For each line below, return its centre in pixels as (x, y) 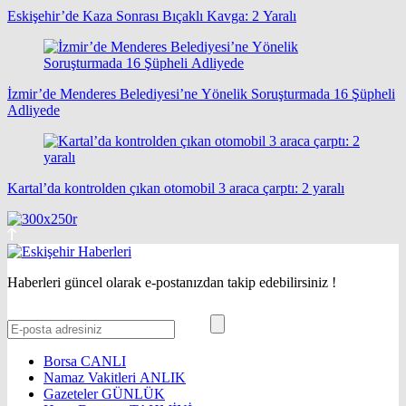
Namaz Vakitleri (92, 377)
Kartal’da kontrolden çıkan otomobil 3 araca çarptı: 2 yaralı (176, 188)
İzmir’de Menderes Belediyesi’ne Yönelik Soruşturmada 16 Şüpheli (201, 93)
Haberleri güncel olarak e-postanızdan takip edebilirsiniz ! (172, 282)
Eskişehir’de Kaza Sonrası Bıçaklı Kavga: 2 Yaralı (152, 15)
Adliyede (34, 110)
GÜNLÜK (133, 393)
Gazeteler (72, 393)
